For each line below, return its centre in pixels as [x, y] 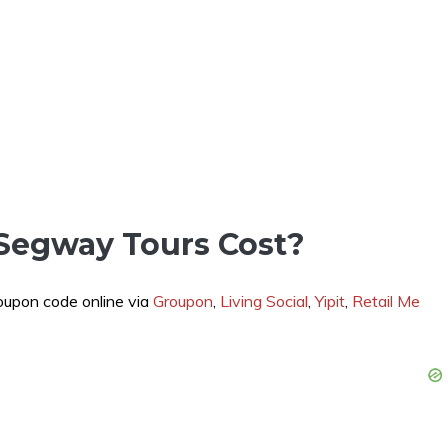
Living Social [264, 300]
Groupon [183, 300]
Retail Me [386, 300]
